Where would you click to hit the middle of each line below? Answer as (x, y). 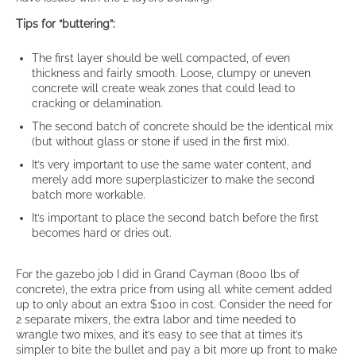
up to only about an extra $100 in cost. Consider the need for (174, 304)
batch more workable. (89, 194)
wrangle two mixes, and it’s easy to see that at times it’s (159, 334)
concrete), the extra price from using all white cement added (174, 289)
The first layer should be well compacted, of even (161, 58)
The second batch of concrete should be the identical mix (182, 126)
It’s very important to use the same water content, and (172, 164)
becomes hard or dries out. (102, 232)
